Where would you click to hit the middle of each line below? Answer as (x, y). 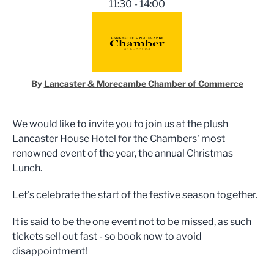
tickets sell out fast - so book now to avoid (107, 236)
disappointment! (50, 251)
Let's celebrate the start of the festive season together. (135, 195)
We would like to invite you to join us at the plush (120, 124)
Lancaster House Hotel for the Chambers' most (119, 139)
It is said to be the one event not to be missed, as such (132, 222)
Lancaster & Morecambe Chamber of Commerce (143, 83)
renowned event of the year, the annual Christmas (123, 153)
